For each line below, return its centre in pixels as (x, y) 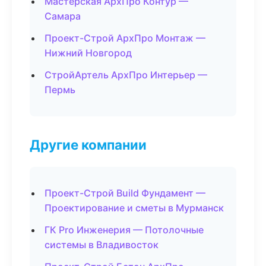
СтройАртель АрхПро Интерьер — (126, 75)
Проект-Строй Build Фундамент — (125, 193)
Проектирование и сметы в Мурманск (134, 208)
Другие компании (88, 145)
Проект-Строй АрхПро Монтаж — (125, 38)
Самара (63, 16)
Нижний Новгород (88, 53)
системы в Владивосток (102, 245)
